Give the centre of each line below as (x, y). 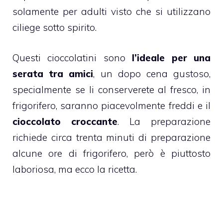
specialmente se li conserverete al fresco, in (111, 89)
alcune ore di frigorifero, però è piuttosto (111, 153)
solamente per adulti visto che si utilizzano (111, 12)
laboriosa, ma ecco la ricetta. (75, 169)
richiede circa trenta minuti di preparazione (111, 137)
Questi (30, 57)
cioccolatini (72, 57)
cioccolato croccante (65, 121)
